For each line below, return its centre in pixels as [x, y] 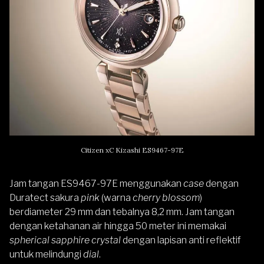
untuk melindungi [46, 254]
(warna [117, 197]
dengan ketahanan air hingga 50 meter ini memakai [118, 226]
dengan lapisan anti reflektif [181, 240]
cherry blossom [166, 197]
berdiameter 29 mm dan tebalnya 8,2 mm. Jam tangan [122, 212]
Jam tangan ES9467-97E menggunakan [96, 183]
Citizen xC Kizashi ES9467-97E [132, 150]
